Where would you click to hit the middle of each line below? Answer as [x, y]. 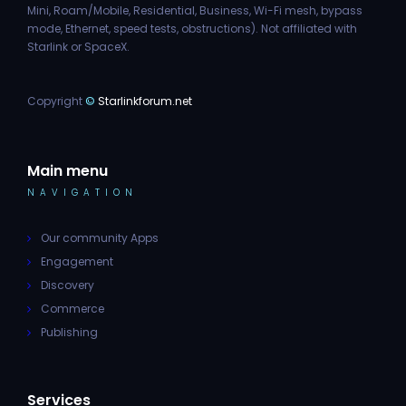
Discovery [68, 285]
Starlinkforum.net [144, 101]
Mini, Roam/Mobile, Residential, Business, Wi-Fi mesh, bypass [195, 10]
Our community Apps [100, 238]
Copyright [56, 101]
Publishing [69, 332]
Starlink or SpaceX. [78, 47]
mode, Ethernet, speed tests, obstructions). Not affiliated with [192, 29]
